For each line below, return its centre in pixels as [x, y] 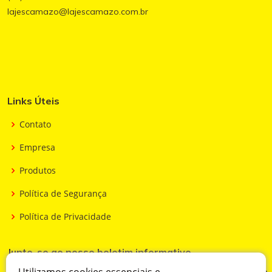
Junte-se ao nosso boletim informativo [99, 252]
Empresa [37, 148]
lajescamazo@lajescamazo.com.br [78, 12]
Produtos [38, 171]
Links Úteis [33, 101]
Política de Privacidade [65, 217]
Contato [35, 124]
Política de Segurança [63, 194]
